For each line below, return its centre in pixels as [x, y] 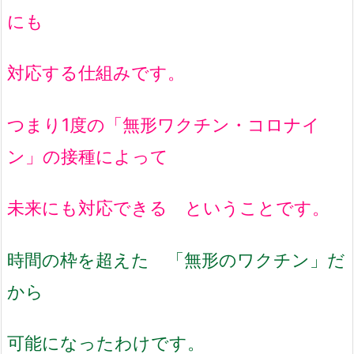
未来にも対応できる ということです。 [168, 208]
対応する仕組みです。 [96, 73]
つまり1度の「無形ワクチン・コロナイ [164, 124]
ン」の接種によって [88, 156]
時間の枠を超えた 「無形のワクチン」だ [176, 259]
